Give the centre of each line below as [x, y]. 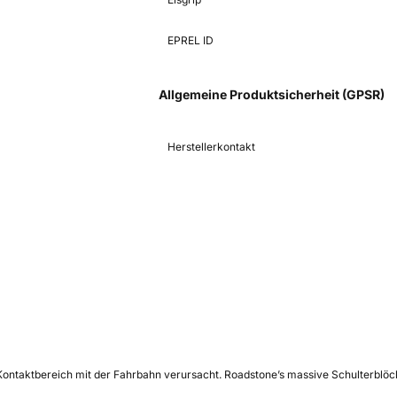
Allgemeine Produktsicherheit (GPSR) [272, 94]
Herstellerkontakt [211, 146]
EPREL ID [191, 40]
